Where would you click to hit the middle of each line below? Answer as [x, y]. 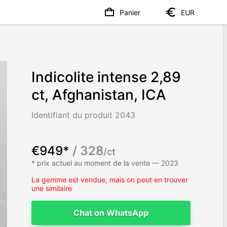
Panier [130, 12]
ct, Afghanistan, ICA [99, 95]
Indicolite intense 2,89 [106, 77]
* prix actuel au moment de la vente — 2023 [105, 163]
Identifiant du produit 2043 [84, 115]
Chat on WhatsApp [111, 213]
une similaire [52, 188]
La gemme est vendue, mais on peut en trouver [110, 179]
